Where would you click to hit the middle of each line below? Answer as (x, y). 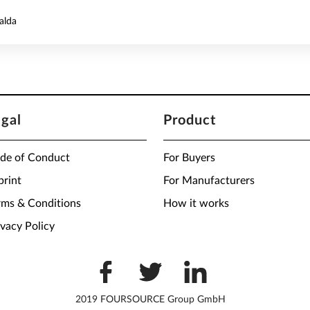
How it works (196, 203)
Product (190, 120)
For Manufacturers (209, 181)
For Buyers (189, 158)
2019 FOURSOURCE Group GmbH (151, 300)
